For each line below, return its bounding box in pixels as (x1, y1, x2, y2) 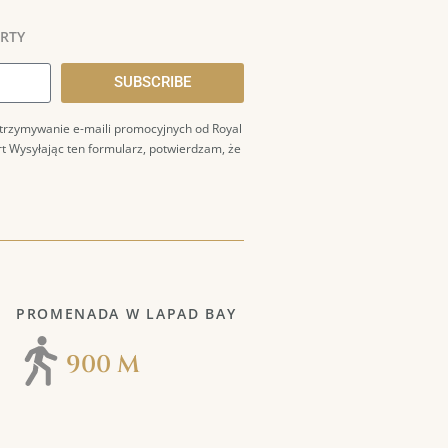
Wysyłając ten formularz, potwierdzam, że (9, 139, 241, 157)
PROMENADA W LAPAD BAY (16, 303, 237, 323)
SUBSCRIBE (113, 73, 191, 92)
